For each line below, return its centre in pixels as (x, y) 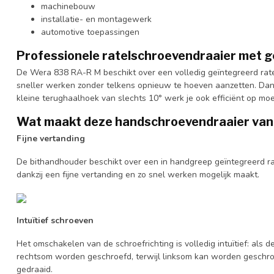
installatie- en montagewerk (96, 20)
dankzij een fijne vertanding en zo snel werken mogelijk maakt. (138, 174)
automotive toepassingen (90, 32)
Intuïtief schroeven (55, 221)
